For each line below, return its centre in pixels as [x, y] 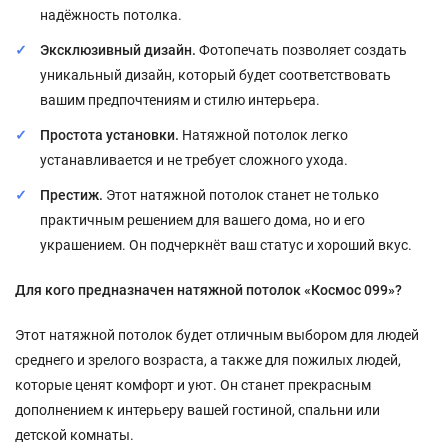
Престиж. [71, 195]
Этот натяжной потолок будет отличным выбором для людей [217, 335]
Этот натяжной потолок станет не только [241, 195]
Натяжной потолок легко [263, 135]
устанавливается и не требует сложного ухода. [194, 160]
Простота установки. [109, 135]
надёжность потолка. [111, 15]
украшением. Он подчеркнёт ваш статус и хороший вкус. [226, 245]
